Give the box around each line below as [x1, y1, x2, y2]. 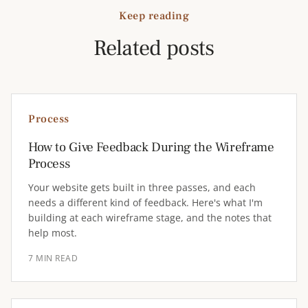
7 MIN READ [28, 252, 78, 264]
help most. [28, 226, 77, 239]
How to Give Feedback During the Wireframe [28, 139, 274, 155]
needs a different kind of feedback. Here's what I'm [28, 196, 263, 209]
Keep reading [119, 9, 189, 23]
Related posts [93, 34, 214, 63]
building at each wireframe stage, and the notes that [28, 211, 272, 224]
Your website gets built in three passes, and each [28, 181, 256, 194]
